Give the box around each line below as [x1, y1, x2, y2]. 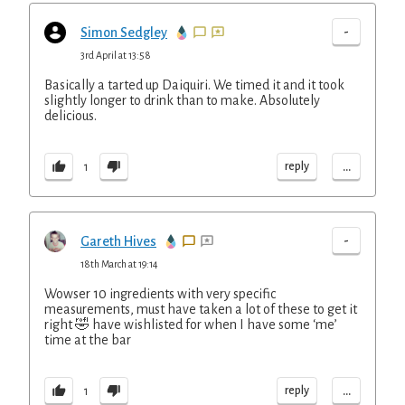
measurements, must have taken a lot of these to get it [44, 302, 357, 316]
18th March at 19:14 [80, 259, 158, 269]
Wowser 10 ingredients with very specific [44, 287, 276, 301]
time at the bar [44, 333, 131, 347]
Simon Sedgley [80, 25, 167, 40]
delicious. [44, 108, 97, 123]
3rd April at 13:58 [80, 50, 151, 61]
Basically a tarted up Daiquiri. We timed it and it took [44, 78, 344, 92]
